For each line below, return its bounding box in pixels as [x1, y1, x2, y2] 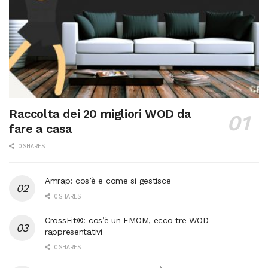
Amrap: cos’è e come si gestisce [45, 175, 171, 185]
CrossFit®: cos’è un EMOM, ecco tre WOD [45, 215, 209, 225]
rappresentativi [45, 226, 102, 236]
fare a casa [9, 121, 72, 136]
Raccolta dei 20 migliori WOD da [9, 106, 191, 121]
